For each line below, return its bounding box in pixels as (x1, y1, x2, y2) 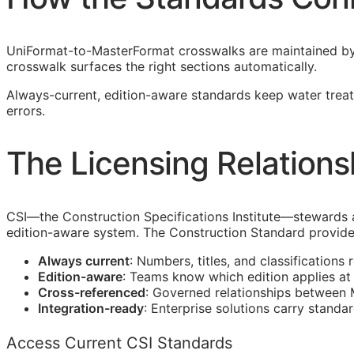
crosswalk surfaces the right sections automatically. (6, 58, 317, 74)
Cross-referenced (38, 284, 145, 301)
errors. (6, 102, 45, 119)
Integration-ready (38, 300, 144, 317)
